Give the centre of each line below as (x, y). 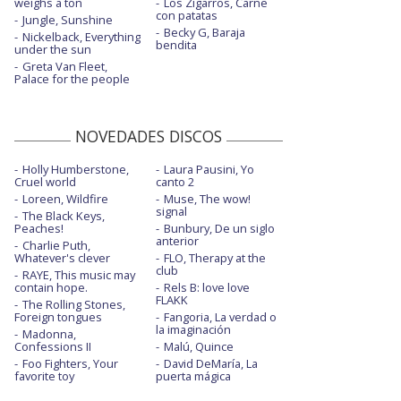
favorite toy (44, 376)
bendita (176, 45)
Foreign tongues (58, 317)
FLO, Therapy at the (214, 258)
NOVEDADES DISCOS (149, 137)
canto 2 (175, 182)
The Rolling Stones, (74, 305)
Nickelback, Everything (81, 37)
